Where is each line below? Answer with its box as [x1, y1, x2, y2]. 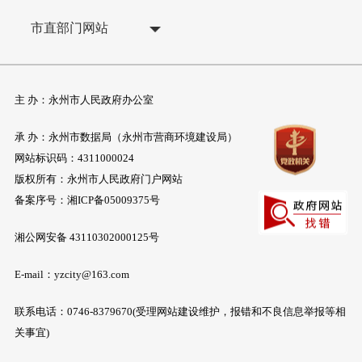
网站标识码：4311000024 [14, 151, 134, 164]
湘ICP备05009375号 [66, 193, 160, 206]
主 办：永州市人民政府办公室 [14, 93, 154, 106]
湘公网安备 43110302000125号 [14, 230, 159, 243]
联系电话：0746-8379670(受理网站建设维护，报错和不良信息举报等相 [14, 305, 346, 318]
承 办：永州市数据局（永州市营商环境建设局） [14, 130, 238, 143]
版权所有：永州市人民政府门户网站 [14, 172, 183, 185]
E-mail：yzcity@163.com [14, 267, 129, 280]
